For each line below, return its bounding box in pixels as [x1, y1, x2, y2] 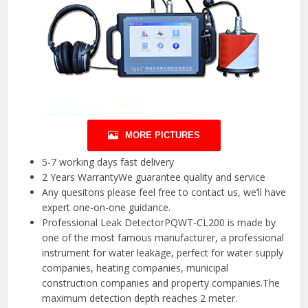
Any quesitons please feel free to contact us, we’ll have [42, 185, 287, 199]
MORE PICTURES [125, 129, 200, 140]
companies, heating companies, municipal [42, 261, 229, 274]
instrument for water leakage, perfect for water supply [42, 245, 284, 259]
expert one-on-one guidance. [42, 200, 171, 214]
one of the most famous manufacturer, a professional [42, 230, 285, 244]
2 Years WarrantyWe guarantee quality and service [42, 170, 266, 184]
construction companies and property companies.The [42, 276, 280, 289]
